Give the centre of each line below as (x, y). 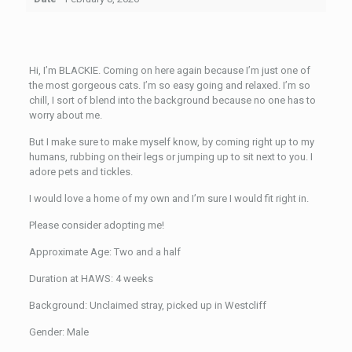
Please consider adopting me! (96, 225)
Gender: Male (59, 332)
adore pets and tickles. (81, 172)
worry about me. (65, 115)
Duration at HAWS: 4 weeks (91, 279)
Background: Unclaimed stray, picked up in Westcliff (147, 305)
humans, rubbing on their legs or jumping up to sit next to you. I (170, 157)
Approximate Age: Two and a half (104, 252)
